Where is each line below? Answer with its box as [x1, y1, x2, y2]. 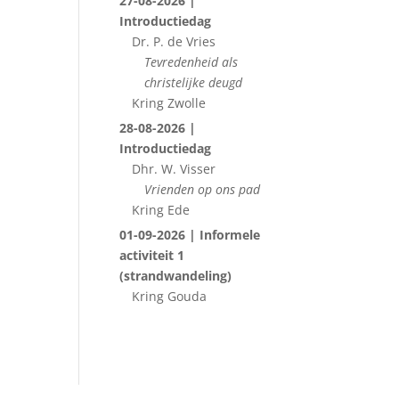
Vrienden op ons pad [144, 181, 261, 198]
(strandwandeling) [119, 267, 232, 284]
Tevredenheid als [144, 53, 239, 70]
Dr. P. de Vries [132, 33, 216, 50]
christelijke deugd [144, 74, 243, 91]
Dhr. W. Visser [132, 160, 216, 177]
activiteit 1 [119, 247, 185, 264]
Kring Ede [132, 201, 191, 218]
